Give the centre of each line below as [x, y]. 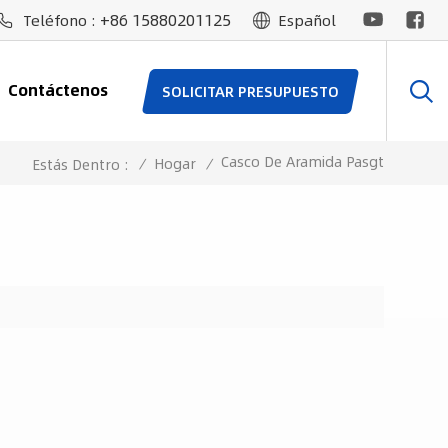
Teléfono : [61, 19]
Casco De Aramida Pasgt [303, 161]
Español [307, 19]
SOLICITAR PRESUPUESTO [250, 90]
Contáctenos [58, 89]
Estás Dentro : [81, 163]
